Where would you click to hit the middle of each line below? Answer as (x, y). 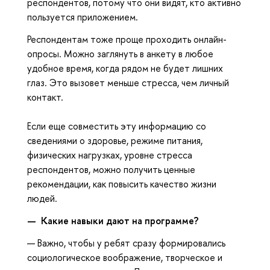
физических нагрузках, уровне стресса (110, 155)
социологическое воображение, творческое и (125, 257)
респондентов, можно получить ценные (111, 170)
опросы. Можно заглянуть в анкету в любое (120, 54)
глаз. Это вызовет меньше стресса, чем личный (128, 83)
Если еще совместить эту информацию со (117, 126)
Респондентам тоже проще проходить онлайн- (127, 39)
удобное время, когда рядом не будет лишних (125, 68)
